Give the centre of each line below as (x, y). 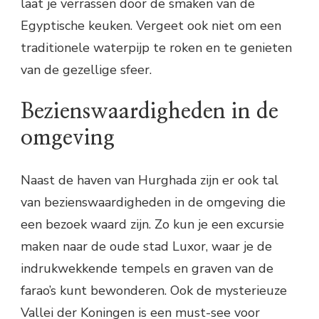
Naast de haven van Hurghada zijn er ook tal (150, 180)
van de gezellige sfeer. (86, 70)
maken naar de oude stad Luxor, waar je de (146, 246)
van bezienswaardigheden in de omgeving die (153, 202)
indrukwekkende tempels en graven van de (147, 268)
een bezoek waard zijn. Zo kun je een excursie (152, 224)
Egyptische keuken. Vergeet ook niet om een (151, 26)
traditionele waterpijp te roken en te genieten (156, 48)
